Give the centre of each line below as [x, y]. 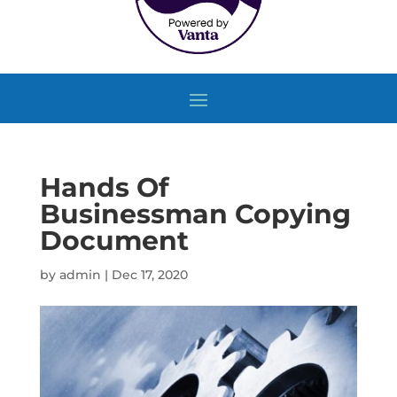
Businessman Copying [195, 214]
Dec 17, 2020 [149, 274]
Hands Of [104, 187]
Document [114, 240]
